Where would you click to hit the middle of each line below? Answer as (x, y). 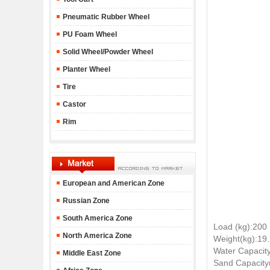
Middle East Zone (91, 253)
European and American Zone (113, 183)
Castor (73, 104)
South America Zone (96, 218)
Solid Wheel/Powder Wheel (107, 52)
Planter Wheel (85, 69)
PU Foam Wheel (89, 34)
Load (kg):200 (240, 227)
